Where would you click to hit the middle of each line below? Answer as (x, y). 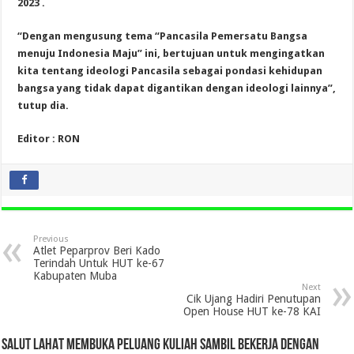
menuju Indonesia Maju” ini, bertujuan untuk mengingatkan (171, 53)
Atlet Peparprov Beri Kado (97, 250)
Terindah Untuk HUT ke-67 (99, 263)
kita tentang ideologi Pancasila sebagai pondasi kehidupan (170, 70)
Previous (51, 239)
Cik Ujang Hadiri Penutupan (253, 298)
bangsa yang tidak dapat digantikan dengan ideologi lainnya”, (177, 88)
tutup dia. (43, 105)
